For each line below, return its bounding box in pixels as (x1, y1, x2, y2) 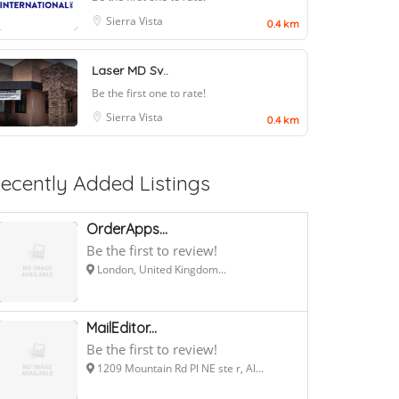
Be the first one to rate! (92, 85, 206, 101)
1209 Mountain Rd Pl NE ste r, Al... (94, 360, 264, 376)
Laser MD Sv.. (92, 61, 168, 78)
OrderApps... (86, 219, 167, 238)
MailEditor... (86, 318, 157, 337)
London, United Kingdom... (94, 261, 226, 277)
